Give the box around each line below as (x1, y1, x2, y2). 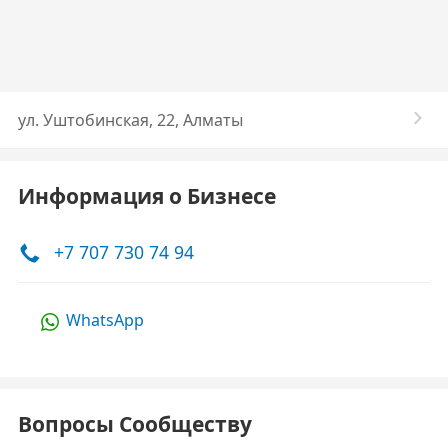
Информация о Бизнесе (18, 182, 276, 210)
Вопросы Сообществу (18, 410, 252, 438)
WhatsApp (66, 309, 144, 331)
